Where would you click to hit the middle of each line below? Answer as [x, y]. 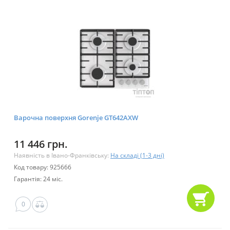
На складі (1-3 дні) [137, 156]
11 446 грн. [41, 144]
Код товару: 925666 [43, 167]
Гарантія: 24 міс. [38, 179]
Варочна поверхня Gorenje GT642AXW [76, 118]
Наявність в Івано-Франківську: [62, 156]
